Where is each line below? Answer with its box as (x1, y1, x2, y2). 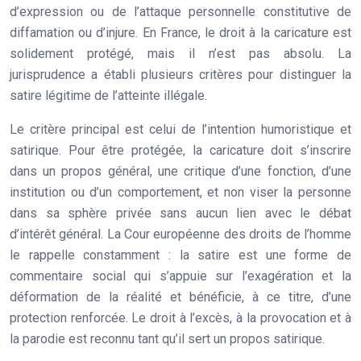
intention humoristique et (207, 121, 351, 137)
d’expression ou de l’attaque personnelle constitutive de (10, 3, 351, 19)
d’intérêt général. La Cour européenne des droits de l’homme (10, 226, 351, 242)
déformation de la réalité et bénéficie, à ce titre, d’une (10, 288, 351, 305)
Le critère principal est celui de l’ (10, 121, 207, 137)
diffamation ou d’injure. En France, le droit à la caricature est (10, 24, 351, 40)
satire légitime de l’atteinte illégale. (10, 87, 207, 103)
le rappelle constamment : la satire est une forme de (10, 247, 351, 263)
